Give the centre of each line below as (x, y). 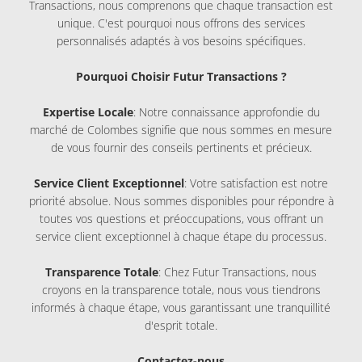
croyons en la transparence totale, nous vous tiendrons (181, 289)
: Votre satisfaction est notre (256, 183)
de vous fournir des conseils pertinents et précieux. (181, 147)
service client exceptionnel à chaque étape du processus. (181, 236)
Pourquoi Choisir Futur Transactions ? (181, 76)
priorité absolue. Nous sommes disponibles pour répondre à (181, 200)
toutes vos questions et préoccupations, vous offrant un (181, 218)
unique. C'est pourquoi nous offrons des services (181, 23)
